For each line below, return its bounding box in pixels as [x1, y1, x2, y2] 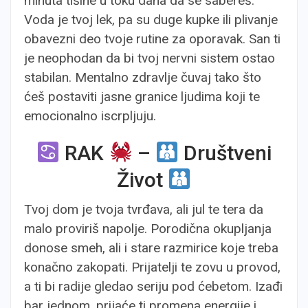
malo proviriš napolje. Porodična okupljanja [24, 221, 272, 236]
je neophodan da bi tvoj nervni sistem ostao [24, 50, 275, 66]
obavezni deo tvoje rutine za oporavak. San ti [24, 31, 280, 47]
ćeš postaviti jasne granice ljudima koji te [24, 89, 260, 104]
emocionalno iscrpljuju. [24, 108, 156, 124]
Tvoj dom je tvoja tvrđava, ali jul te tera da [24, 201, 263, 217]
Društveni [178, 141, 272, 165]
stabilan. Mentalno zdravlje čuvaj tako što [24, 69, 261, 85]
